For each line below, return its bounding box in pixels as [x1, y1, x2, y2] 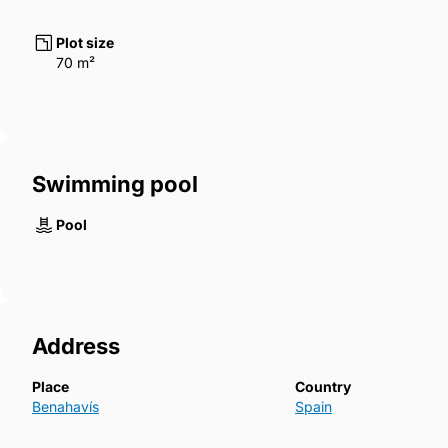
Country [295, 378, 352, 396]
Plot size [56, 34, 114, 52]
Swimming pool [32, 171, 198, 198]
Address [32, 333, 120, 360]
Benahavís [32, 398, 99, 416]
